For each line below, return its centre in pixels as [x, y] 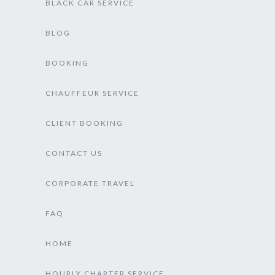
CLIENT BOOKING [84, 123]
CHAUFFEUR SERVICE [92, 93]
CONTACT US [74, 153]
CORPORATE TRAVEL [90, 183]
